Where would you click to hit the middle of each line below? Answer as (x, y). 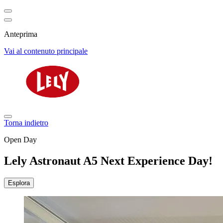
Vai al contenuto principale (46, 51)
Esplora (19, 183)
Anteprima (21, 34)
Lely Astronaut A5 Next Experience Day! (108, 161)
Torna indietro (26, 123)
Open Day (20, 140)
